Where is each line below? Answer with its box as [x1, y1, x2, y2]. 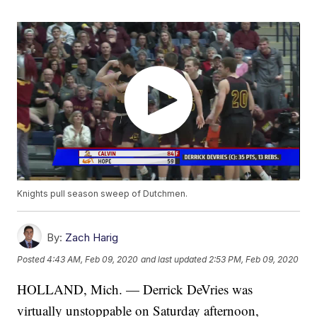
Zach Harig [65, 231, 119, 245]
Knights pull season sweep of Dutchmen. [17, 188, 188, 200]
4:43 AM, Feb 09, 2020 [47, 254, 139, 265]
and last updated [141, 254, 207, 265]
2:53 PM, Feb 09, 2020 [209, 254, 299, 265]
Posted [17, 254, 47, 265]
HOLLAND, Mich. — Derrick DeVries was [17, 280, 253, 299]
